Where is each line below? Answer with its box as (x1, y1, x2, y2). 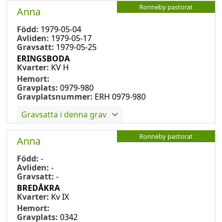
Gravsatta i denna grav (21, 109, 107, 120)
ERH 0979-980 (95, 91, 146, 102)
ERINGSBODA (17, 53, 70, 64)
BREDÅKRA (17, 182, 60, 193)
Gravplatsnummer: (17, 91, 93, 102)
